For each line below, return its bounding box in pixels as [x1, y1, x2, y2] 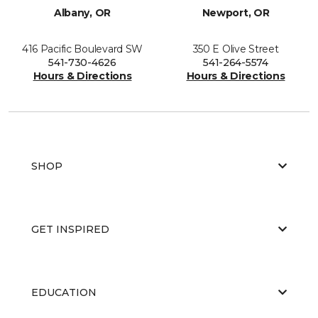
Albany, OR [53, 6, 111, 19]
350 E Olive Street [192, 42, 279, 55]
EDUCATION [31, 285, 97, 299]
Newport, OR [202, 6, 270, 19]
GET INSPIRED [31, 222, 109, 236]
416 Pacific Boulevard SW [21, 42, 143, 55]
